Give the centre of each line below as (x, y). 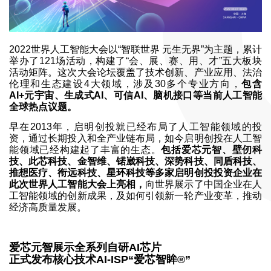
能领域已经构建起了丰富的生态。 (85, 149)
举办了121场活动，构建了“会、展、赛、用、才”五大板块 (135, 60)
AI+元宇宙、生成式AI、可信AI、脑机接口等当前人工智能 (135, 95)
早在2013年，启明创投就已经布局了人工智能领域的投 (135, 126)
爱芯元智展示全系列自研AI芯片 (85, 247)
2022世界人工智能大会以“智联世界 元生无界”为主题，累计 (135, 49)
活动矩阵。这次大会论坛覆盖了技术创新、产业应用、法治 (135, 72)
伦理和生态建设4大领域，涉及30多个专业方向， (126, 83)
